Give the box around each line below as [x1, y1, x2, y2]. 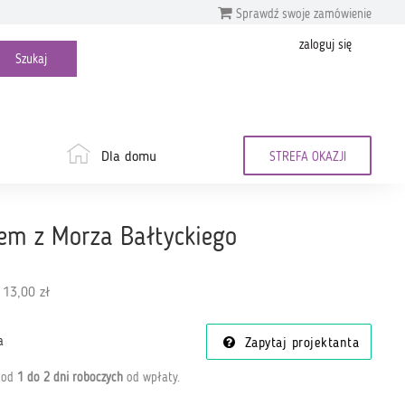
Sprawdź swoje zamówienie [232, 7, 372, 21]
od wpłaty [122, 371, 177, 384]
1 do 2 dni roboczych [16, 371, 123, 384]
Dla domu [100, 150, 156, 165]
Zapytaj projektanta [240, 337, 359, 351]
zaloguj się [299, 39, 352, 52]
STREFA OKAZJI [268, 151, 346, 164]
